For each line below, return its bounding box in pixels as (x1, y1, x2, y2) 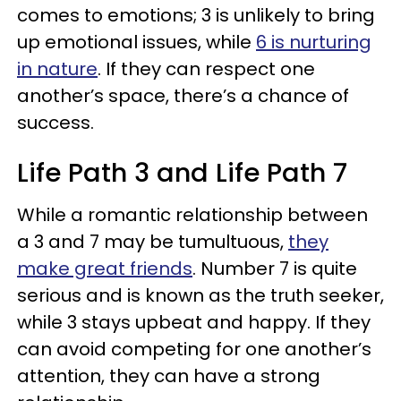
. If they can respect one (98, 55, 315, 81)
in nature (17, 55, 98, 81)
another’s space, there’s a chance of (17, 82, 349, 108)
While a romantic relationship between (17, 201, 368, 227)
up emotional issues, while (17, 29, 256, 55)
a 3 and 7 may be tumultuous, (17, 228, 288, 254)
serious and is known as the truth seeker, (17, 282, 384, 308)
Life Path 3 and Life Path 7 (17, 154, 347, 191)
